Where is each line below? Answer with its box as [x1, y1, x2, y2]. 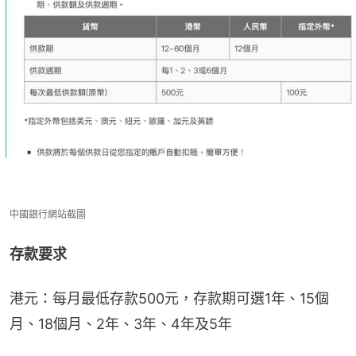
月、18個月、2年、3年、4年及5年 [10, 315, 232, 333]
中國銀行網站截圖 [10, 208, 86, 221]
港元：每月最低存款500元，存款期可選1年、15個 [10, 290, 329, 308]
